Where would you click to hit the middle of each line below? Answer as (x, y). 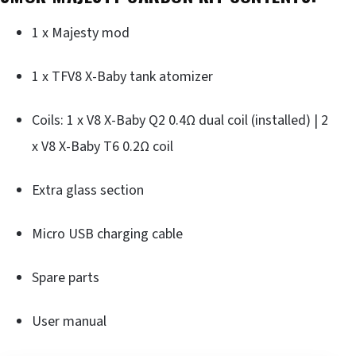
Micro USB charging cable (107, 234)
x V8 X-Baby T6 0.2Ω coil (103, 147)
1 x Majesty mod (81, 33)
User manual (69, 321)
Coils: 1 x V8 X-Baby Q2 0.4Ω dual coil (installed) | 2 (180, 120)
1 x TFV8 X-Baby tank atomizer (122, 77)
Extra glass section (88, 190)
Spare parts (66, 278)
